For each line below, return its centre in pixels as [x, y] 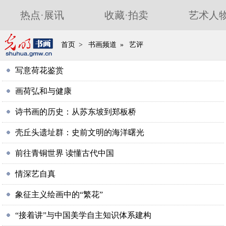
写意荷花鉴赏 [40, 70]
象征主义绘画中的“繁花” [59, 194]
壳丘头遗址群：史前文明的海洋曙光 [80, 132]
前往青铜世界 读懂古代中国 [65, 153]
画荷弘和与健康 [44, 91]
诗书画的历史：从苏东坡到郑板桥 [76, 112]
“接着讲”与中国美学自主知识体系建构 [83, 215]
